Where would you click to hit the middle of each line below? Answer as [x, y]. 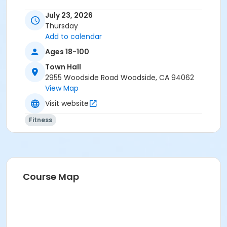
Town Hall [63, 67]
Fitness [41, 120]
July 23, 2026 [69, 15]
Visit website [67, 103]
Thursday [62, 26]
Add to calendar [73, 37]
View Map [62, 88]
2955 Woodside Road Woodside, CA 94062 [120, 78]
